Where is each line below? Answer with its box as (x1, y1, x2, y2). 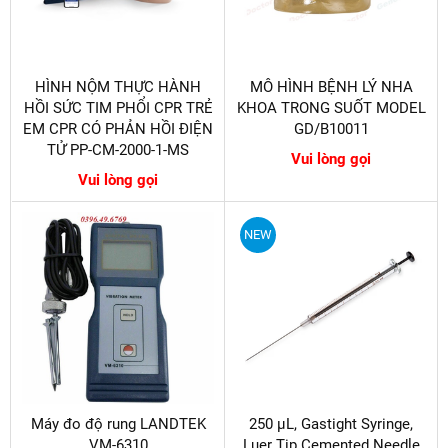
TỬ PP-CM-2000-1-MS (47, 140, 189, 159)
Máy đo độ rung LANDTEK (30, 414, 206, 433)
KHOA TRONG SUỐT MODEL (236, 98, 426, 117)
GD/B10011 (293, 119, 369, 138)
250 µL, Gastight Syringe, (249, 414, 413, 433)
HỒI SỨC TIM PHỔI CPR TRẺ (23, 98, 213, 117)
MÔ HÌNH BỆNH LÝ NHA (249, 77, 413, 96)
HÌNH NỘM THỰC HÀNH (35, 77, 201, 96)
